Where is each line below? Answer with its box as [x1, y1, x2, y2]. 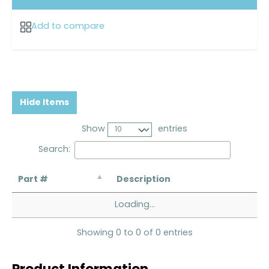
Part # [18, 175, 48, 185]
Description [116, 175, 171, 185]
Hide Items [20, 98, 69, 108]
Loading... [114, 201, 155, 210]
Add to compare [31, 22, 104, 32]
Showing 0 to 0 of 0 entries [76, 228, 193, 238]
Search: [38, 145, 71, 154]
